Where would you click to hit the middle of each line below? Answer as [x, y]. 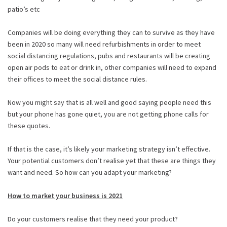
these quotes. [29, 125]
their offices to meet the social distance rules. [77, 79]
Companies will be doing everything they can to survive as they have [111, 32]
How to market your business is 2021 [65, 195]
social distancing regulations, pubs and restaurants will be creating [109, 55]
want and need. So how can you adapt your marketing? [90, 172]
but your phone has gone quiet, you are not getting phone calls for [108, 114]
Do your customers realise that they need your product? [93, 219]
